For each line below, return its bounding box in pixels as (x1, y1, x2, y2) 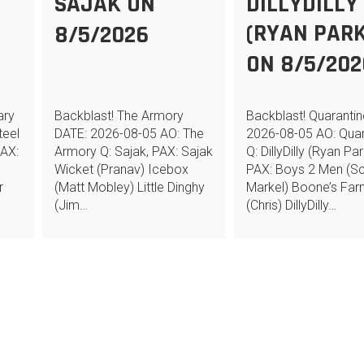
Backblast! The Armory (54, 108, 184, 123)
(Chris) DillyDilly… (245, 197, 336, 213)
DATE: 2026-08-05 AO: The (54, 126, 204, 141)
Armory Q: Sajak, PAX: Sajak (54, 144, 213, 159)
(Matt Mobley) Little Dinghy (54, 180, 205, 195)
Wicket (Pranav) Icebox (54, 162, 188, 177)
